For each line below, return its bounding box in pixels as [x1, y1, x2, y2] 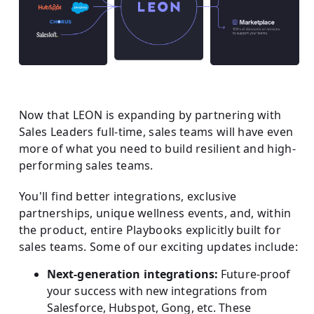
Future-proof [218, 266, 291, 282]
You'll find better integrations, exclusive [18, 188, 237, 204]
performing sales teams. [18, 157, 157, 173]
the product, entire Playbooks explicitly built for [18, 221, 281, 238]
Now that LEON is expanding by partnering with [18, 107, 282, 123]
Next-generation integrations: [46, 266, 219, 282]
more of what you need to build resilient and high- [18, 140, 296, 156]
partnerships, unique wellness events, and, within [18, 205, 292, 221]
